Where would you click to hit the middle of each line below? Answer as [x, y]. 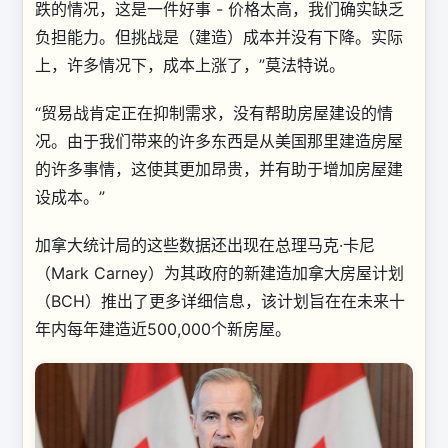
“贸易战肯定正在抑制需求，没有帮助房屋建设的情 [214, 112]
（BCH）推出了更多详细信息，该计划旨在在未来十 [220, 300]
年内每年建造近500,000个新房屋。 [163, 328]
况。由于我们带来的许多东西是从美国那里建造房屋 [219, 140]
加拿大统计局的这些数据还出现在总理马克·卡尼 [205, 244]
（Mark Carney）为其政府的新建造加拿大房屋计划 [219, 272]
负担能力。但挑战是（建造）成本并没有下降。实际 [219, 36]
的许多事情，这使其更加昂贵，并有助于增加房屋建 [219, 168]
